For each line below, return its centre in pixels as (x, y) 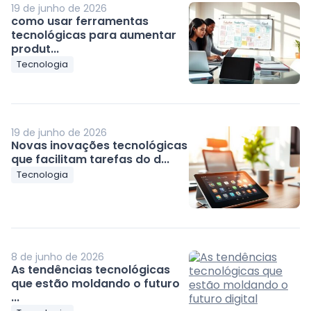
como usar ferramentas (80, 21)
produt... (35, 49)
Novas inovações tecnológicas (100, 145)
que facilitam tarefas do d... (91, 159)
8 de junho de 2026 (58, 257)
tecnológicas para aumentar (94, 35)
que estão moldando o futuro (96, 283)
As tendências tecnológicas (91, 269)
